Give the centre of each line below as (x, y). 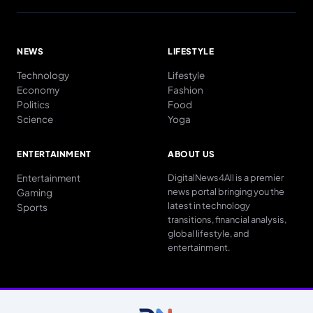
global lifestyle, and (209, 233)
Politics (33, 104)
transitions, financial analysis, (227, 219)
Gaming (35, 192)
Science (35, 119)
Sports (32, 207)
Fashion (185, 89)
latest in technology (209, 205)
